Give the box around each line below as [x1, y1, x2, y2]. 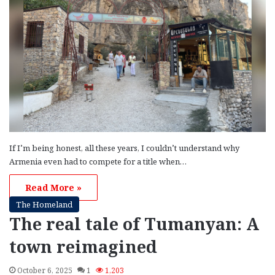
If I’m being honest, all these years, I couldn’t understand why [9, 142, 239, 154]
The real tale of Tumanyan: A [9, 212, 259, 236]
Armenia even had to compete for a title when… [9, 156, 187, 168]
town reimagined [9, 235, 157, 258]
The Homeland [16, 199, 72, 211]
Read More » [25, 182, 82, 194]
